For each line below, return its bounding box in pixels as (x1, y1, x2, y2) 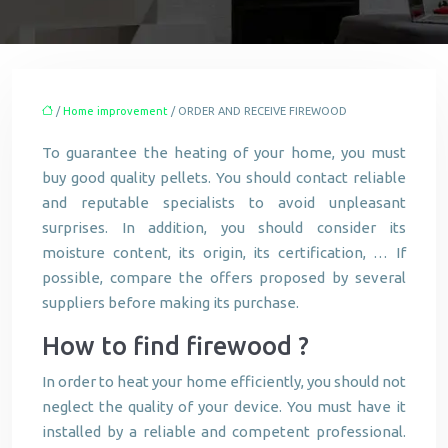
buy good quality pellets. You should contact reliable (42, 169, 406, 186)
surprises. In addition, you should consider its (42, 219, 406, 236)
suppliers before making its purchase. (42, 294, 299, 311)
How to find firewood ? (42, 332, 309, 360)
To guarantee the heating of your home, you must (42, 144, 406, 161)
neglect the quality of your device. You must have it (42, 398, 406, 415)
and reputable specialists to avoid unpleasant (42, 194, 406, 211)
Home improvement (63, 105, 168, 117)
